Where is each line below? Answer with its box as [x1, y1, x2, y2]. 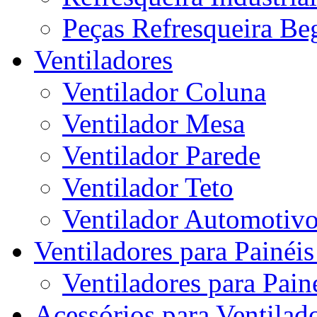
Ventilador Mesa [62, 108, 245, 139]
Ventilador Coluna [62, 76, 266, 108]
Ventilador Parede [62, 140, 260, 171]
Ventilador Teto [62, 172, 234, 203]
